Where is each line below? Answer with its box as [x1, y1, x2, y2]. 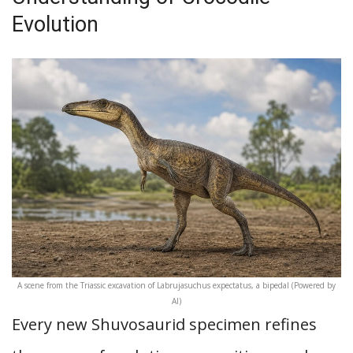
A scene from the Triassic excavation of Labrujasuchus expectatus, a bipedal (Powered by [17, 280, 336, 291]
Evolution [12, 12, 98, 37]
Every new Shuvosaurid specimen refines [12, 314, 317, 335]
